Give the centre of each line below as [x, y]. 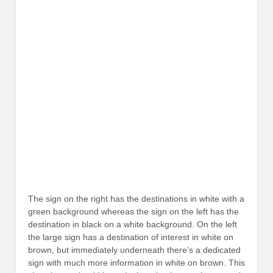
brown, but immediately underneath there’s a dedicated [134, 250]
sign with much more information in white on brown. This [136, 263]
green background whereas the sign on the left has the [133, 212]
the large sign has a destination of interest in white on [131, 237]
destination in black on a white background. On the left [133, 225]
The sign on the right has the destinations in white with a [136, 199]
